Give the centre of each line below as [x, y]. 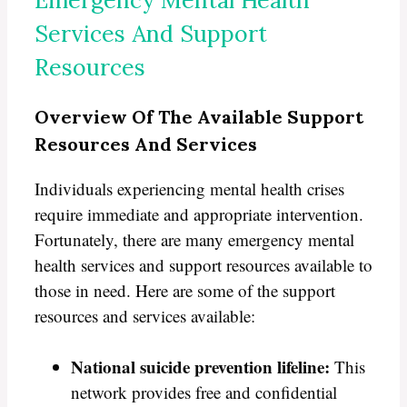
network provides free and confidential [204, 392]
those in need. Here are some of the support [185, 290]
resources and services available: [145, 315]
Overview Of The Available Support [199, 116]
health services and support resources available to [203, 264]
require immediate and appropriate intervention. [199, 213]
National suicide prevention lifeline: [200, 367]
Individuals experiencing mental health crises [189, 188]
